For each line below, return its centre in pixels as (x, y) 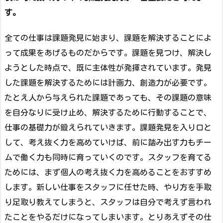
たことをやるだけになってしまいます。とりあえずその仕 (108, 217)
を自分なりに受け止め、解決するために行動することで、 (108, 112)
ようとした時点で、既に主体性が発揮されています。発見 (108, 67)
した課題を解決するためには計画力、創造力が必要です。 (108, 82)
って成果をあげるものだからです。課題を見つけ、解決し (108, 53)
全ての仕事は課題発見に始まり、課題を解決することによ (108, 38)
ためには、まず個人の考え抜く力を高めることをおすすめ (108, 172)
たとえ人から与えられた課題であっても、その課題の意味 (108, 97)
